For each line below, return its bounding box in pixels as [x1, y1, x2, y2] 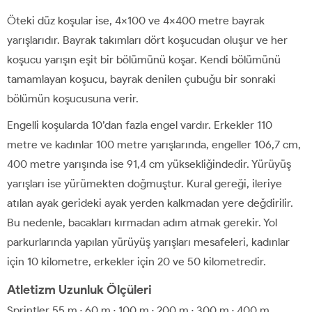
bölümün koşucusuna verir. [7, 92, 139, 106]
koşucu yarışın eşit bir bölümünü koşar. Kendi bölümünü [7, 53, 281, 67]
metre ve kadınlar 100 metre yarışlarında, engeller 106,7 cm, [7, 138, 301, 152]
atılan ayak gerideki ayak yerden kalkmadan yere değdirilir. [7, 196, 293, 210]
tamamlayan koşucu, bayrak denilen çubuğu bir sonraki [7, 72, 276, 86]
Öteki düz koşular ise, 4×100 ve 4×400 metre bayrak [7, 14, 265, 28]
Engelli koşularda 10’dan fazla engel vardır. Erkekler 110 [7, 118, 272, 132]
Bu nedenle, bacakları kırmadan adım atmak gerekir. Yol [7, 216, 277, 230]
